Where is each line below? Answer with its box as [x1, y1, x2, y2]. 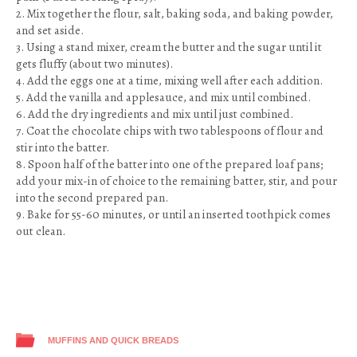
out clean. [16, 223, 65, 239]
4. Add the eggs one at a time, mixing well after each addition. [16, 73, 323, 88]
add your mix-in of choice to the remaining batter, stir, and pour [16, 173, 337, 189]
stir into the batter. [16, 139, 109, 155]
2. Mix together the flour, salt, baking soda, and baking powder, [16, 6, 333, 22]
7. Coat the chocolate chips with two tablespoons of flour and [16, 123, 324, 139]
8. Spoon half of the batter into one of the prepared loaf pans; [16, 156, 324, 172]
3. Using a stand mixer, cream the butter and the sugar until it [16, 39, 322, 55]
